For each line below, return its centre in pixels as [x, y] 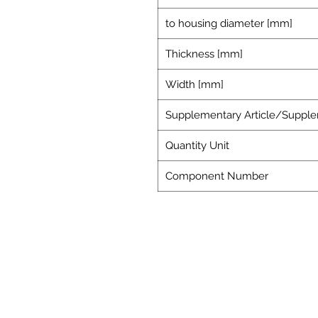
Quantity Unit [197, 146]
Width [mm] [194, 85]
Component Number [217, 176]
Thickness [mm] [204, 54]
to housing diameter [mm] [229, 24]
